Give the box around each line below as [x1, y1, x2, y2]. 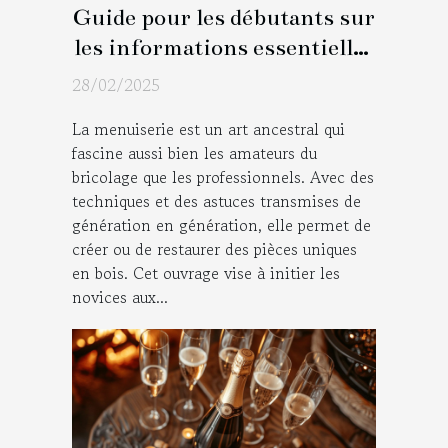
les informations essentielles [73, 34, 375, 62]
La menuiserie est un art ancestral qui [72, 117, 345, 142]
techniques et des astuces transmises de [72, 189, 361, 214]
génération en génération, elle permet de [72, 213, 371, 238]
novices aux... [72, 285, 168, 310]
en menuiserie [149, 64, 299, 92]
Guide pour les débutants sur [73, 4, 375, 32]
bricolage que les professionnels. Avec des [72, 165, 374, 190]
